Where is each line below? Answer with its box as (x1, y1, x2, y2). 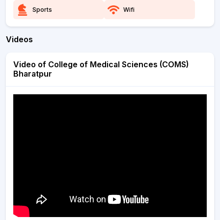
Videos (6, 34, 33, 44)
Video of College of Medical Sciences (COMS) (13, 59, 189, 69)
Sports (32, 6, 52, 13)
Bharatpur (13, 69, 52, 79)
